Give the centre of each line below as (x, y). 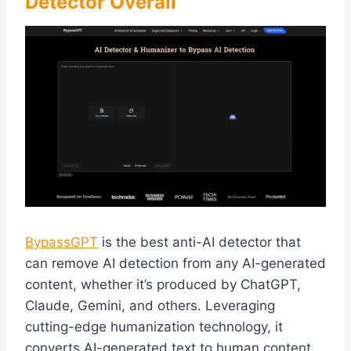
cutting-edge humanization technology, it (154, 327)
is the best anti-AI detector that (199, 242)
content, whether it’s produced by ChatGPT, (163, 285)
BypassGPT (62, 242)
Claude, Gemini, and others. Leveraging (150, 306)
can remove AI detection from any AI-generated (175, 264)
